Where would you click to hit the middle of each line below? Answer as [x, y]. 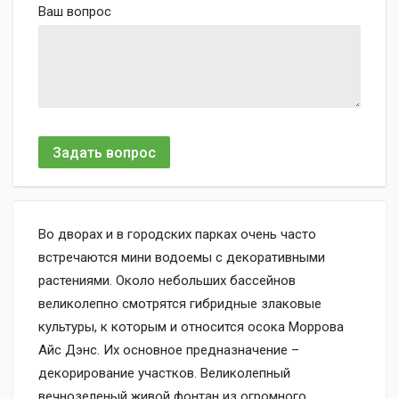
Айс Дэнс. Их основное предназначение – [169, 350]
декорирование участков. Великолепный [164, 373]
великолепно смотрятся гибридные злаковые [180, 304]
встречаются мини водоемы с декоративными [182, 257]
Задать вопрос [104, 152]
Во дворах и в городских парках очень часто [177, 234]
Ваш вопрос [75, 12]
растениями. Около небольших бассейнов [167, 281]
